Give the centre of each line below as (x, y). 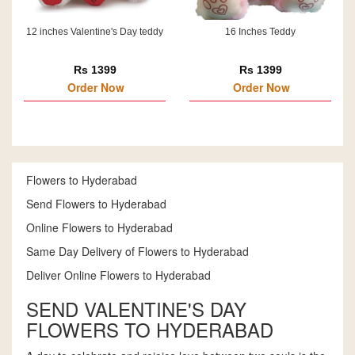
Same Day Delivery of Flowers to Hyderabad (137, 251)
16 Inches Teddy (260, 32)
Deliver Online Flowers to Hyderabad (118, 275)
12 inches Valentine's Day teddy (95, 32)
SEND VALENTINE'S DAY (136, 309)
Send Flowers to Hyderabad (96, 204)
